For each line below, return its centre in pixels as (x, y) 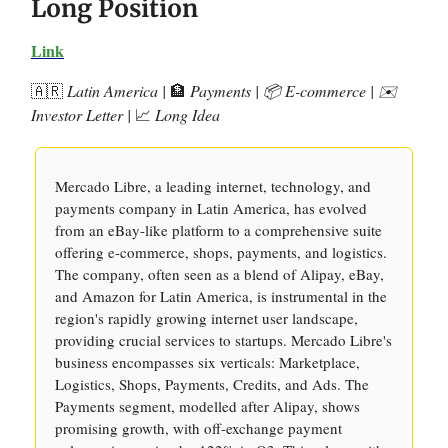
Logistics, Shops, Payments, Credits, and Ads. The (212, 384)
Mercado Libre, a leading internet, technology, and (213, 186)
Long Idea (185, 114)
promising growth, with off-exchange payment (198, 428)
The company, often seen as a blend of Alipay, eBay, (219, 274)
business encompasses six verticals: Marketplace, (207, 362)
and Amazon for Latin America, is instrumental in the (221, 296)
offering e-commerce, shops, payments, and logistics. (221, 252)
